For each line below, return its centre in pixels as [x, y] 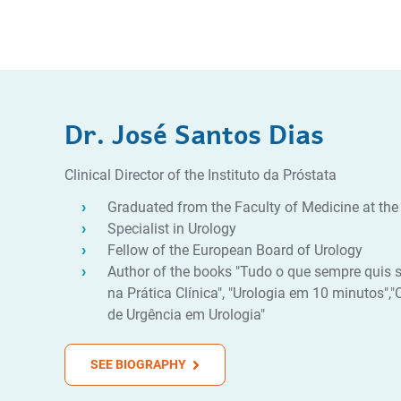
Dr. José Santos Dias [194, 132]
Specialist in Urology [172, 229]
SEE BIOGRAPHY [140, 364]
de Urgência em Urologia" [186, 315]
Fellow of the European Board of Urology [235, 250]
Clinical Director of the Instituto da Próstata [200, 175]
